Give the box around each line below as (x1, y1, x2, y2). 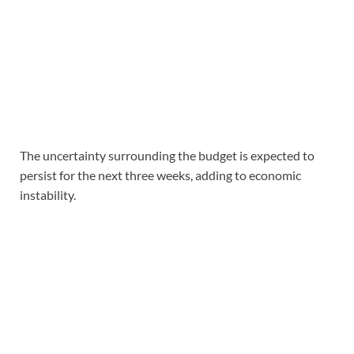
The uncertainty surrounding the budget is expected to (20, 147, 314, 163)
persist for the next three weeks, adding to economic (20, 167, 301, 183)
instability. (20, 186, 76, 202)
